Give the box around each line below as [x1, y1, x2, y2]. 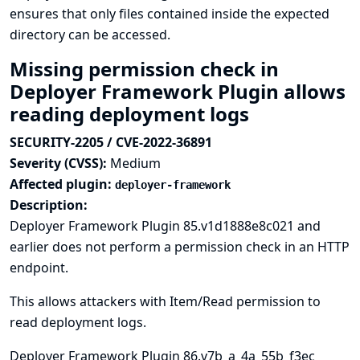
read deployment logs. [10, 313, 146, 331]
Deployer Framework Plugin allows [10, 78, 346, 104]
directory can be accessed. [10, 26, 170, 43]
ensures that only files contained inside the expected [10, 5, 329, 22]
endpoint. [10, 259, 68, 276]
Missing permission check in [10, 55, 279, 82]
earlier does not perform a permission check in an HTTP [10, 238, 350, 256]
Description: [10, 196, 88, 214]
